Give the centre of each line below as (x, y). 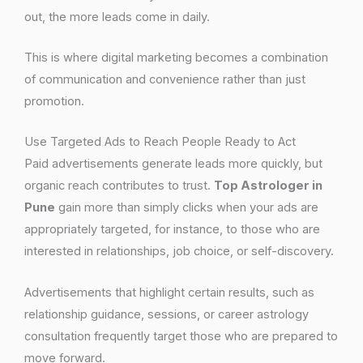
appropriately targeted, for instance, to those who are (172, 230)
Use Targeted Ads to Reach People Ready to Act (160, 142)
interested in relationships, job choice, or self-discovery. (179, 252)
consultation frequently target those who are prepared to (181, 336)
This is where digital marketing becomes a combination (176, 58)
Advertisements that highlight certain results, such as (169, 292)
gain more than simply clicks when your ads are (187, 208)
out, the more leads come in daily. (119, 17)
